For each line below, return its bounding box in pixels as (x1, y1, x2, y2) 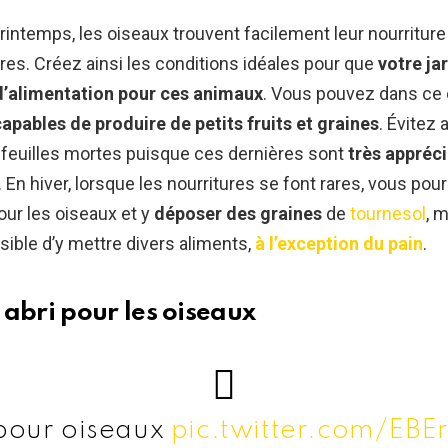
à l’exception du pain (255, 233, 423, 255)
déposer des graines (154, 203, 322, 225)
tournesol (350, 203, 426, 225)
